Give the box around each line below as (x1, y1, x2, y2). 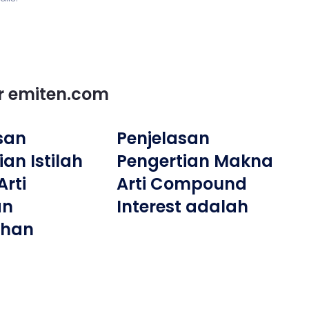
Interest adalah (117, 195, 249, 218)
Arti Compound (117, 172, 248, 195)
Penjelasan (117, 127, 210, 150)
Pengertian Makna (117, 150, 274, 172)
